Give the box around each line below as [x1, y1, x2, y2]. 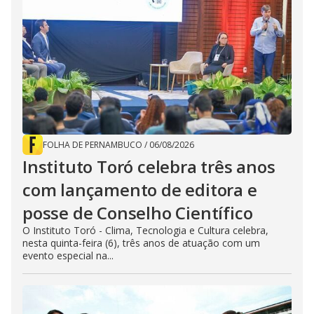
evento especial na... [22, 249, 114, 263]
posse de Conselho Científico [22, 201, 253, 225]
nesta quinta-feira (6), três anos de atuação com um [22, 236, 260, 250]
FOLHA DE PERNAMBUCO [43, 139, 142, 151]
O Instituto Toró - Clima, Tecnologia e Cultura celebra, [22, 224, 268, 238]
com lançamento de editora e [22, 178, 257, 202]
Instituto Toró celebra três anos [22, 155, 275, 179]
